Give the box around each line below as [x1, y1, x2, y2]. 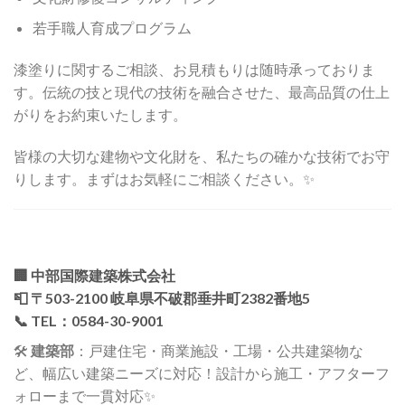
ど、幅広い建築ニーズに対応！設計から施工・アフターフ [14, 364, 390, 382]
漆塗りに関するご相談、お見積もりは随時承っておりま [14, 60, 375, 78]
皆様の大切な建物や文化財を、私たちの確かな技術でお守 [14, 146, 390, 165]
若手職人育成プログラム [32, 19, 192, 37]
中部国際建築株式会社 [31, 267, 175, 285]
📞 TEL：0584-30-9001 [14, 312, 164, 330]
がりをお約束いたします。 [14, 105, 187, 123]
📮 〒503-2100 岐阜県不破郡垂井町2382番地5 [14, 289, 310, 307]
